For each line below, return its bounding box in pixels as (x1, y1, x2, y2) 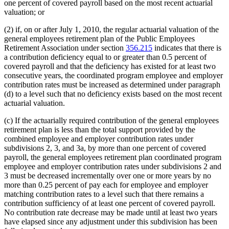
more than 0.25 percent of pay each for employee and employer (4, 180, 208, 189)
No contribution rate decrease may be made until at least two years (4, 208, 217, 217)
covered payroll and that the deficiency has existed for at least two (4, 61, 216, 71)
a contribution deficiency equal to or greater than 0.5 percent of (4, 52, 207, 61)
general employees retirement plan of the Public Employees (4, 34, 195, 43)
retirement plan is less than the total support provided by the (4, 125, 195, 134)
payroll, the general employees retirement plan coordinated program (4, 152, 221, 162)
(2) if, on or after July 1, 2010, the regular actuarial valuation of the (4, 25, 219, 34)
